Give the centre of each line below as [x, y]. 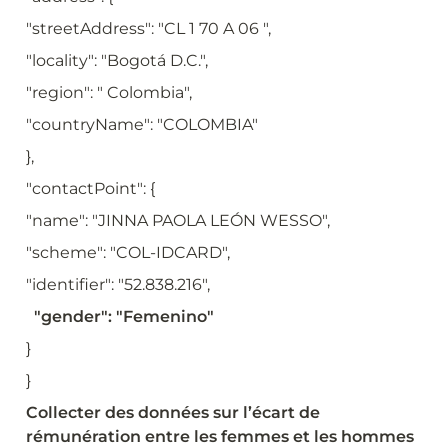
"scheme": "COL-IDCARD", [128, 252]
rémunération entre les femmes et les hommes [220, 436]
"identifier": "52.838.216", [118, 284]
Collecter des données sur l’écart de [173, 412]
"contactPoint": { [90, 188]
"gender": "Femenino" [120, 316]
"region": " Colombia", [109, 92]
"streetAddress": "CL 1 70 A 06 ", [148, 28]
